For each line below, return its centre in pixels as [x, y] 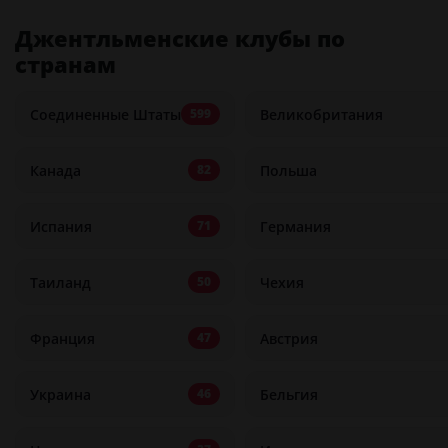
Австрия [289, 338]
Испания [61, 226]
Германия [295, 226]
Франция [62, 338]
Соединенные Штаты [105, 114]
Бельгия [289, 394]
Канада [55, 170]
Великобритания [321, 114]
